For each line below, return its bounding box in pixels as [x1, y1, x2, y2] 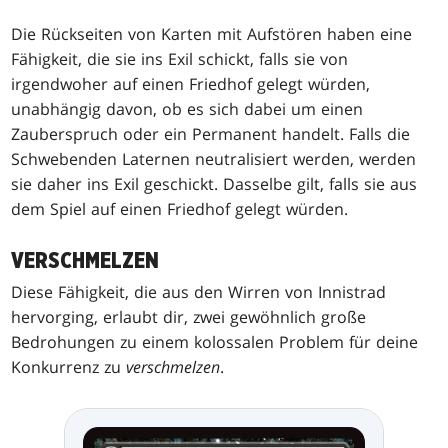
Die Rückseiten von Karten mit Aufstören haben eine [11, 23, 413, 46]
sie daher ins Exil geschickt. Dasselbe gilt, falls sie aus [11, 173, 418, 196]
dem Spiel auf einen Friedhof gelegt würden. [11, 198, 349, 221]
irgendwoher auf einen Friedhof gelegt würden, [11, 73, 371, 96]
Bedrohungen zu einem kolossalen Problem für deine [11, 331, 419, 354]
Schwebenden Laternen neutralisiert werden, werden [11, 148, 417, 171]
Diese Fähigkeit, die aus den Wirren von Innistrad [11, 281, 387, 304]
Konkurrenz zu [11, 356, 127, 379]
